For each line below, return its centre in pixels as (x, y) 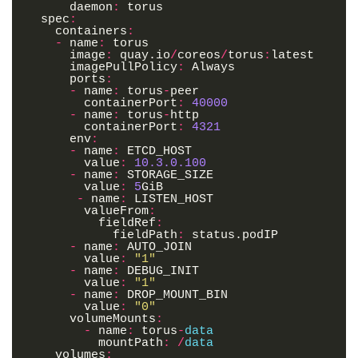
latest (292, 56)
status (213, 236)
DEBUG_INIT (163, 272)
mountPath (131, 344)
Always (213, 68)
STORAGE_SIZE (170, 176)
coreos (199, 56)
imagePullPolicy (123, 68)
